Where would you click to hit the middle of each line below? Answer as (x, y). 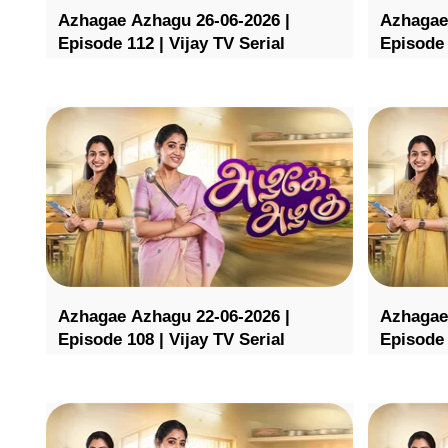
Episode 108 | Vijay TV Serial (171, 339)
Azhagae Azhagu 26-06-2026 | (174, 21)
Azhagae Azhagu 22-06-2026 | (174, 316)
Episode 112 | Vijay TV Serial (171, 44)
